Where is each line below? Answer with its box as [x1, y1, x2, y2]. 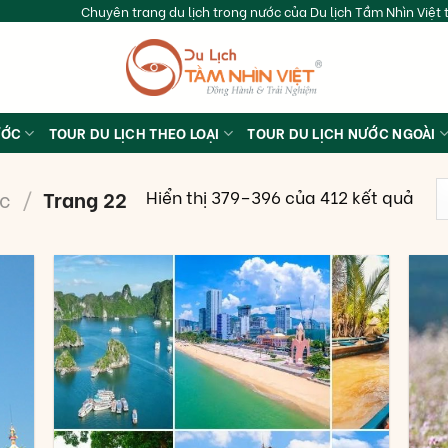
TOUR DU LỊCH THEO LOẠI [48, 122, 220, 143]
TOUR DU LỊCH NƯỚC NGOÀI [247, 122, 436, 143]
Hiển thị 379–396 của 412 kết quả [146, 182, 415, 209]
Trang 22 [38, 184, 128, 214]
